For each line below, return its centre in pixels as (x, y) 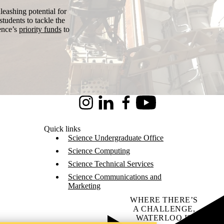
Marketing (84, 186)
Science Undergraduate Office (116, 138)
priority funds (40, 29)
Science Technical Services (111, 164)
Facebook (131, 106)
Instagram (91, 106)
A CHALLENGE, (164, 209)
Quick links (62, 129)
